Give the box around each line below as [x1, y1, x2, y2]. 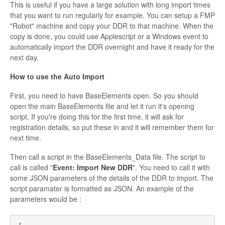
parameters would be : [10, 193, 81, 204]
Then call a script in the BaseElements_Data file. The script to [10, 151, 205, 162]
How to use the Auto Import [10, 71, 104, 81]
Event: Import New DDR [53, 162, 133, 172]
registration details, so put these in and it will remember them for [10, 122, 214, 132]
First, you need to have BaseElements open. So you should [10, 90, 198, 100]
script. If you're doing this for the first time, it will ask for [10, 111, 184, 122]
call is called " [10, 162, 53, 172]
